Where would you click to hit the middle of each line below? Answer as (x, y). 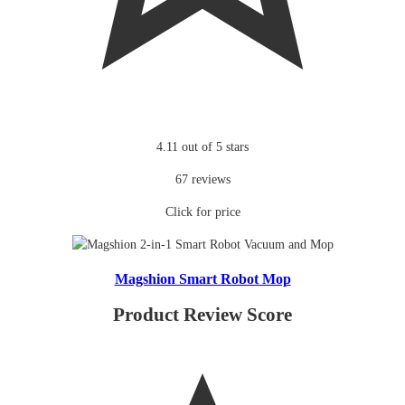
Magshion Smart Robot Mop (202, 278)
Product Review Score (202, 315)
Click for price (202, 212)
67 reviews (202, 179)
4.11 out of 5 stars (202, 146)
